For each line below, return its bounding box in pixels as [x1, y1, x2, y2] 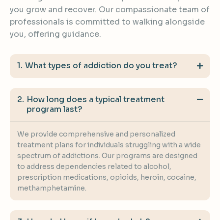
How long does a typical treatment [27, 94, 165, 105]
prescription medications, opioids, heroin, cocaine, [17, 173, 196, 182]
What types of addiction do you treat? [25, 60, 177, 71]
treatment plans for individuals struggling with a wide [17, 140, 201, 150]
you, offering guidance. [10, 29, 101, 40]
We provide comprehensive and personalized [17, 130, 175, 139]
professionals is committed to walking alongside [10, 17, 205, 27]
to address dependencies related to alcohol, [17, 162, 171, 171]
